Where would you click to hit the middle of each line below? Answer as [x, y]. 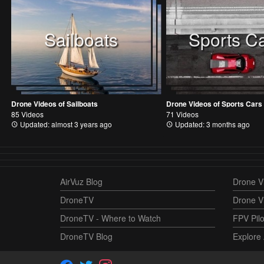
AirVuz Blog [81, 181]
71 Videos [182, 114]
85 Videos [27, 114]
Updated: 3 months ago [211, 124]
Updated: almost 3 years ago [65, 124]
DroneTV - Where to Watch [110, 218]
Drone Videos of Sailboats [55, 103]
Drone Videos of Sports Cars [214, 103]
